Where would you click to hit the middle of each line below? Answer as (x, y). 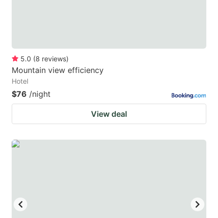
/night (40, 94)
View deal (109, 114)
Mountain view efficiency (58, 70)
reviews (54, 58)
